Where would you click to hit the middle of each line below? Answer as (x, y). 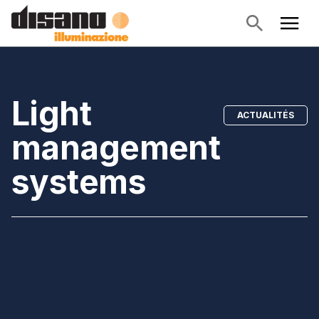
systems (79, 182)
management (116, 147)
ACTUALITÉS (266, 115)
